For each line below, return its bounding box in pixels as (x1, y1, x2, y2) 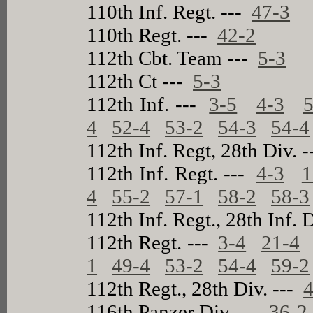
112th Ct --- (87, 69, 194, 92)
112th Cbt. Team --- (87, 46, 259, 69)
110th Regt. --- (87, 23, 218, 46)
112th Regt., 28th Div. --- (87, 277, 304, 300)
